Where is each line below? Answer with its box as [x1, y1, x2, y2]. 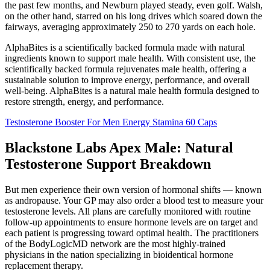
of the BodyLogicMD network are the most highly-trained [5, 238, 225, 249]
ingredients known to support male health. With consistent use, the [5, 53, 256, 64]
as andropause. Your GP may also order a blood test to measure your [5, 195, 263, 206]
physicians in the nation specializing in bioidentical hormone [5, 249, 233, 260]
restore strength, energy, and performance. [5, 96, 164, 107]
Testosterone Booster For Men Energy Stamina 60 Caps [5, 117, 217, 128]
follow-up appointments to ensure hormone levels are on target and [5, 216, 258, 227]
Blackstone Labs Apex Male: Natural [5, 139, 233, 155]
